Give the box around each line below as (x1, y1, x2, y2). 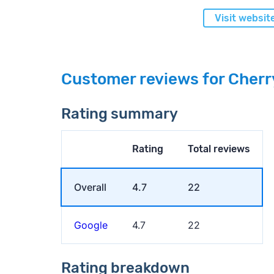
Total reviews (187, 143, 250, 155)
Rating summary (61, 105, 178, 122)
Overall (73, 180, 106, 193)
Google (73, 218, 108, 231)
